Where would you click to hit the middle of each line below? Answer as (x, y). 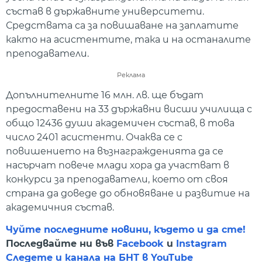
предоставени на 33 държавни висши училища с (129, 109)
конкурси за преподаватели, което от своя (117, 179)
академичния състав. (60, 207)
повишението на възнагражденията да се (115, 151)
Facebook (140, 243)
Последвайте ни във (61, 243)
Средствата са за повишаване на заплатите (122, 26)
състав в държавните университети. (105, 12)
